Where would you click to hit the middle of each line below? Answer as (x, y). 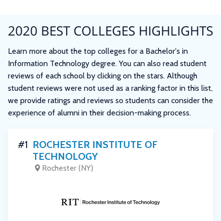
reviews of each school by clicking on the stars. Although (103, 76)
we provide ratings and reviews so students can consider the (110, 101)
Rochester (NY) (68, 168)
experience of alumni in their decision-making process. (99, 113)
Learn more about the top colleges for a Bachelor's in (98, 51)
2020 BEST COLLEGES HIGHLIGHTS (110, 31)
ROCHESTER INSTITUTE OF (95, 145)
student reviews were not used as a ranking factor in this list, (110, 88)
